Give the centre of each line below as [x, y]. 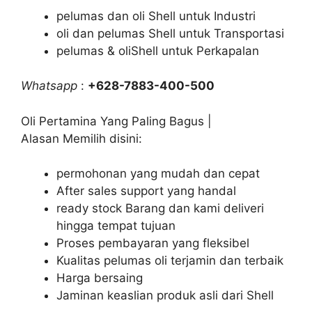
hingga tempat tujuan [116, 226]
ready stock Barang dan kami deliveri [160, 209]
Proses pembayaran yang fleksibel [153, 243]
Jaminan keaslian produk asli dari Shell [165, 296]
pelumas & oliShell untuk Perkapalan [158, 50]
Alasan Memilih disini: [81, 138]
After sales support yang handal [146, 191]
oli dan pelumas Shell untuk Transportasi [170, 33]
